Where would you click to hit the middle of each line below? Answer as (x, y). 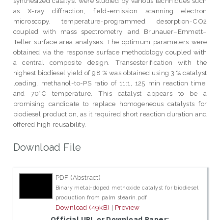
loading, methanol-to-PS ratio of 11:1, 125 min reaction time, (110, 83)
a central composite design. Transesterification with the (110, 62)
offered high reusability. (50, 124)
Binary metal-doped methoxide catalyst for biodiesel (127, 188)
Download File (47, 147)
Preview (127, 207)
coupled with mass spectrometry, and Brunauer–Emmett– (110, 31)
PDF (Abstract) (78, 178)
